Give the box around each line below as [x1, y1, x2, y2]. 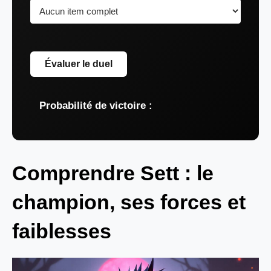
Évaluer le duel [45, 58, 113, 69]
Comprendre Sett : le [12, 161, 214, 184]
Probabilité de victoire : [39, 99, 152, 111]
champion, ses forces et [12, 190, 246, 214]
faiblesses [12, 219, 111, 243]
